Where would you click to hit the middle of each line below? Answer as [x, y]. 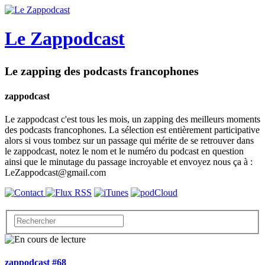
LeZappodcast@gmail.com [55, 173]
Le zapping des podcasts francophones [102, 71]
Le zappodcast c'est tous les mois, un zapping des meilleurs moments [132, 119]
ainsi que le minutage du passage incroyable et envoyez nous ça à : [129, 162]
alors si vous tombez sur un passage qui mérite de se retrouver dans [129, 141]
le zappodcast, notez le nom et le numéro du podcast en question [124, 151]
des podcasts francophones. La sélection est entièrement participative [132, 130]
